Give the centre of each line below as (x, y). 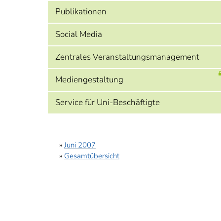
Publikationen (81, 12)
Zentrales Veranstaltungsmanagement (127, 57)
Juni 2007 (80, 145)
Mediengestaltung (89, 80)
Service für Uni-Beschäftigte (108, 102)
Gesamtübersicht (92, 156)
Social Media (79, 34)
